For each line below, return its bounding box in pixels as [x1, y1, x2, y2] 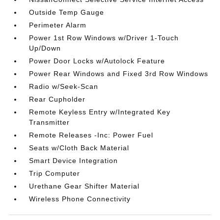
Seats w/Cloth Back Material [29, 143, 130, 152]
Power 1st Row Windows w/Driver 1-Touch [29, 33, 179, 42]
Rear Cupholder [29, 95, 86, 103]
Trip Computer [29, 169, 81, 177]
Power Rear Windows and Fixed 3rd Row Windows [29, 69, 209, 78]
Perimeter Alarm [29, 21, 87, 29]
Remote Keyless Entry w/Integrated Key [29, 108, 171, 116]
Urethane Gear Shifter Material [29, 182, 140, 190]
